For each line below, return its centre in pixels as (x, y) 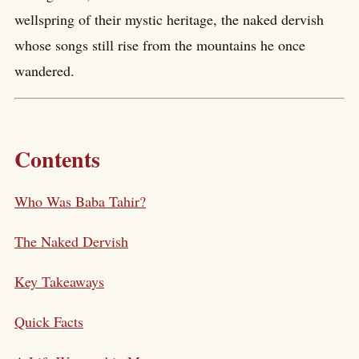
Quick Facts (49, 321)
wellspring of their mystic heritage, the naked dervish (169, 20)
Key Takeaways (59, 281)
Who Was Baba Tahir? (80, 201)
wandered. (44, 71)
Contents (57, 159)
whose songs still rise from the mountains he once (160, 45)
